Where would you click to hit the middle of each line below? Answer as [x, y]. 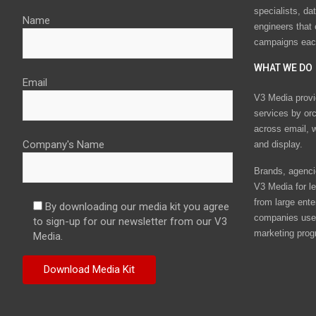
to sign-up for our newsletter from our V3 [130, 222]
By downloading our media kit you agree [137, 207]
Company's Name [63, 145]
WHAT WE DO [283, 68]
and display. [278, 144]
